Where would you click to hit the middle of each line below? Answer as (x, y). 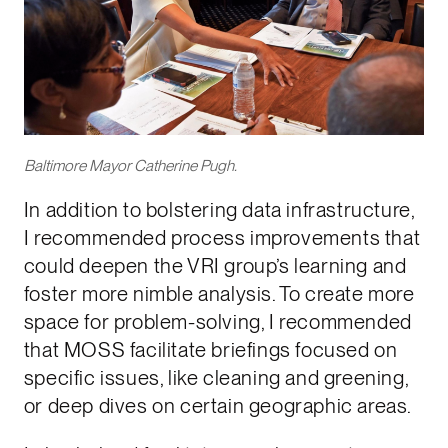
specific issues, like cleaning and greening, (216, 378)
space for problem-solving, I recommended (217, 322)
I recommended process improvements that (222, 238)
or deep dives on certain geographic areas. (217, 406)
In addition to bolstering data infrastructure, (219, 210)
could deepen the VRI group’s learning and (215, 266)
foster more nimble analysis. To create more (219, 294)
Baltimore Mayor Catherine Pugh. (130, 166)
